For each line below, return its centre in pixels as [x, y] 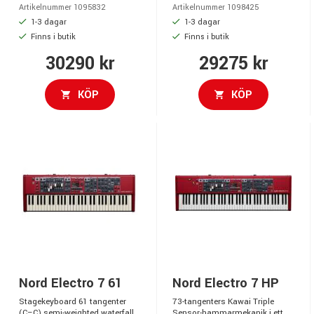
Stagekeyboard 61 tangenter [73, 301]
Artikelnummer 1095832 [62, 7]
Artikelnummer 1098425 [216, 7]
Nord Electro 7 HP [226, 283]
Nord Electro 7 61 [70, 283]
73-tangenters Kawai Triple [223, 301]
